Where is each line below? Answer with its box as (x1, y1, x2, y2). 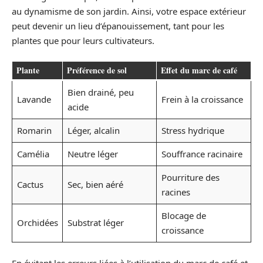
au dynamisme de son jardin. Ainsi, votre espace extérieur (12, 5, 246, 17)
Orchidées (16, 217, 58, 228)
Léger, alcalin (67, 124, 120, 136)
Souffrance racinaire (161, 148, 242, 160)
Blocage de (161, 210, 206, 221)
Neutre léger (67, 148, 118, 160)
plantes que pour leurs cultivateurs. (12, 34, 154, 46)
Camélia (16, 148, 49, 160)
